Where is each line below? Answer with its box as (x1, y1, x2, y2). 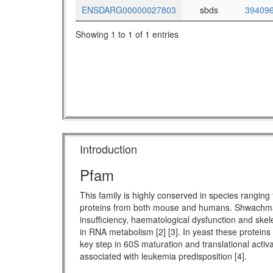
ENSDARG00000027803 (82, 4, 176, 16)
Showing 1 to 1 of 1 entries (76, 27, 179, 40)
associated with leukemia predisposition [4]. (80, 250, 247, 263)
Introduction (80, 141, 137, 157)
